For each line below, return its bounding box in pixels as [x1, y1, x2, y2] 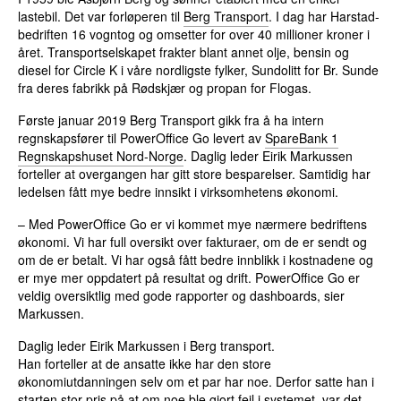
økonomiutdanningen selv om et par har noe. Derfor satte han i [18, 372, 375, 391]
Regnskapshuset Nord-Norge [18, 147, 184, 166]
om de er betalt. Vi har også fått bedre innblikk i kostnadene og [18, 251, 374, 269]
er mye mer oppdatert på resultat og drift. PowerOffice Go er [18, 269, 361, 287]
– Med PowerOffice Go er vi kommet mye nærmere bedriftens [18, 215, 368, 234]
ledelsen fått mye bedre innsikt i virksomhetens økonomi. [18, 183, 339, 201]
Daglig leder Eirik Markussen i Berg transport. [18, 337, 276, 355]
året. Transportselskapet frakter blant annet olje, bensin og [18, 43, 350, 62]
